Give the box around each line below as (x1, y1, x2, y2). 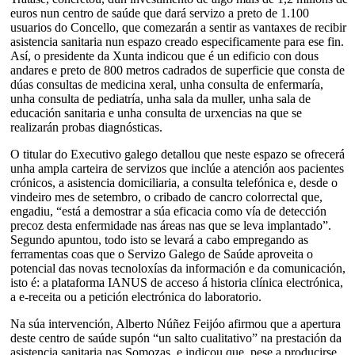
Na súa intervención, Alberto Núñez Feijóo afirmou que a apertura (10, 316, 341, 330)
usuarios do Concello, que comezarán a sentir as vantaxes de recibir (10, 20, 346, 34)
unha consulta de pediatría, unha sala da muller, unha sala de (10, 91, 311, 105)
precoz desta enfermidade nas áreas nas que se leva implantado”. (10, 218, 331, 232)
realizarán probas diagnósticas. (10, 120, 162, 134)
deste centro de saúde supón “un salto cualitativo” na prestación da (10, 330, 342, 345)
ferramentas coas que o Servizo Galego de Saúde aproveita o (10, 246, 313, 261)
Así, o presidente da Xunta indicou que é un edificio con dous (10, 48, 319, 63)
